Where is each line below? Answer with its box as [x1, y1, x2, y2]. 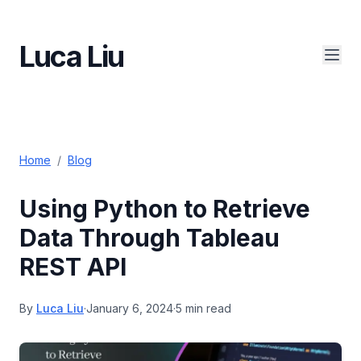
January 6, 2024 [86, 301, 173, 315]
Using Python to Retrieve [19, 194, 310, 223]
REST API [19, 252, 127, 281]
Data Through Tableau [19, 223, 280, 252]
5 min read [176, 301, 231, 315]
